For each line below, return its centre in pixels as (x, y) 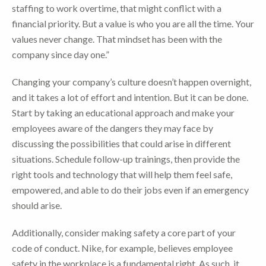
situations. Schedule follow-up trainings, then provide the (126, 159)
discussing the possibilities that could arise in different (121, 143)
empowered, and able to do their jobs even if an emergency (130, 189)
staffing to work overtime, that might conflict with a (117, 8)
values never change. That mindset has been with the (117, 39)
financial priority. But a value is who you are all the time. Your (133, 23)
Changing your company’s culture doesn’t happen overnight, (132, 81)
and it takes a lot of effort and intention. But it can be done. (130, 97)
